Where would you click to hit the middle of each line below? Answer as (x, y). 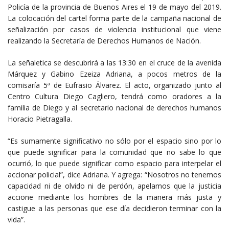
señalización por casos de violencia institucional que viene (114, 29)
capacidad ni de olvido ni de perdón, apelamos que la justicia (114, 186)
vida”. (16, 219)
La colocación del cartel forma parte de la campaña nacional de (114, 18)
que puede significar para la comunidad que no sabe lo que (114, 152)
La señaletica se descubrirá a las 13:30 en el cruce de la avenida (114, 62)
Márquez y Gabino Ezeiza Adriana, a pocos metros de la (114, 74)
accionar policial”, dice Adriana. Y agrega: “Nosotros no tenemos (114, 174)
